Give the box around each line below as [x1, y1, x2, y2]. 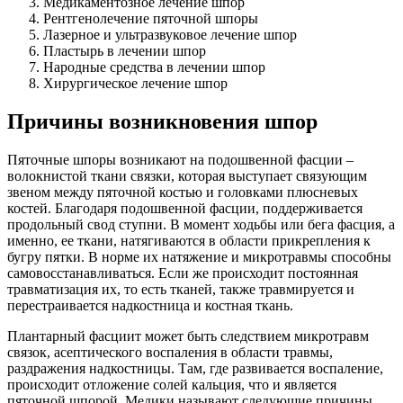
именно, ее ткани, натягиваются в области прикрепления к [7, 232, 371, 248]
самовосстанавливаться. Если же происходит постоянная [7, 264, 358, 281]
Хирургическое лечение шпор [43, 75, 228, 91]
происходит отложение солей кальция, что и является [7, 376, 336, 392]
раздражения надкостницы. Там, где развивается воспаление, [7, 360, 383, 376]
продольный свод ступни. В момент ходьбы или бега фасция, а [7, 216, 395, 232]
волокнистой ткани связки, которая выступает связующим [7, 167, 367, 184]
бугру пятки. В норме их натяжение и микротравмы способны [7, 248, 391, 264]
